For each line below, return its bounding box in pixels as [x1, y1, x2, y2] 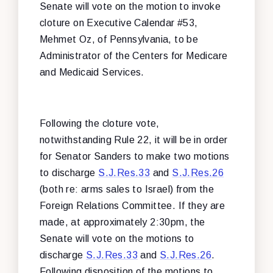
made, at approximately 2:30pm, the [40, 216, 205, 227]
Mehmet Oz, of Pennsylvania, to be [40, 34, 199, 44]
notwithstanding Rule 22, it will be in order [40, 134, 228, 145]
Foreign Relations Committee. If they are [40, 200, 225, 211]
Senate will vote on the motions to [40, 233, 194, 244]
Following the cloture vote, [40, 118, 160, 129]
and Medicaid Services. [40, 66, 144, 77]
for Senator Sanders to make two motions [40, 151, 230, 161]
